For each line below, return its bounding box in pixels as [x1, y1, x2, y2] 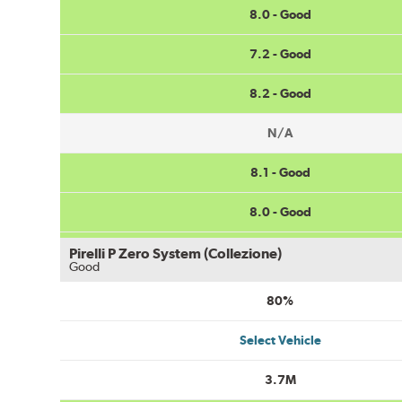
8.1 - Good [249, 164, 310, 179]
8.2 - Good [249, 85, 311, 100]
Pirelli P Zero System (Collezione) [69, 244, 283, 262]
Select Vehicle [239, 332, 321, 347]
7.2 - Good [249, 46, 311, 61]
